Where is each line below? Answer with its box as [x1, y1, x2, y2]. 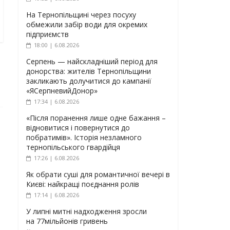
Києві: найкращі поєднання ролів [26, 179, 139, 189]
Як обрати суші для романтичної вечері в [26, 169, 170, 179]
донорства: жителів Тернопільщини [26, 66, 151, 76]
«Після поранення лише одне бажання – [26, 113, 166, 123]
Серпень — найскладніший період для [26, 56, 158, 66]
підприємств [26, 29, 69, 39]
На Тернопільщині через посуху [26, 10, 136, 20]
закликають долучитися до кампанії [26, 76, 151, 86]
